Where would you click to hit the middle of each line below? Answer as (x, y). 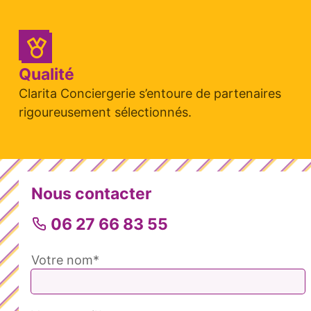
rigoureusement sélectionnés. (105, 112)
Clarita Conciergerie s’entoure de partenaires (150, 94)
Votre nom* (65, 260)
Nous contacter (91, 194)
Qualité (47, 75)
